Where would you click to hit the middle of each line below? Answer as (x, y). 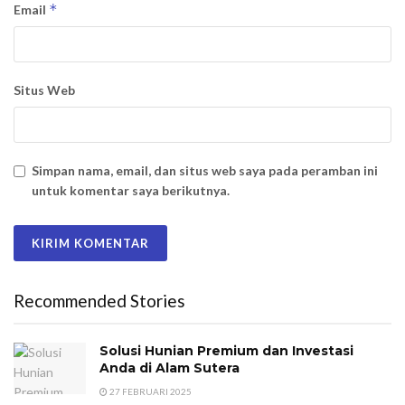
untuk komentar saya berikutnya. (131, 191)
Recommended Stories (99, 301)
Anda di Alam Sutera (170, 368)
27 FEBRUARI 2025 (150, 392)
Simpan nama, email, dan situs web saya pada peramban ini (205, 171)
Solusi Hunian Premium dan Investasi (226, 351)
